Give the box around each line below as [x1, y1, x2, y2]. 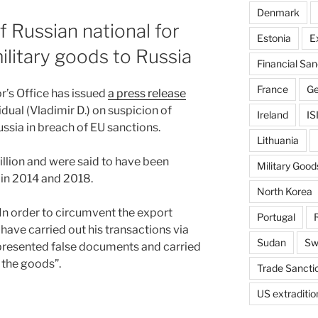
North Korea [256, 185, 312, 198]
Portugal [256, 211, 295, 224]
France [256, 83, 288, 96]
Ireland [256, 109, 288, 121]
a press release [108, 87, 186, 101]
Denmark [256, 6, 300, 19]
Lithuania [256, 134, 299, 147]
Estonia [256, 32, 291, 45]
